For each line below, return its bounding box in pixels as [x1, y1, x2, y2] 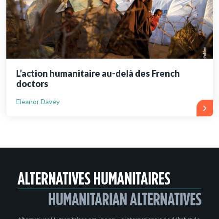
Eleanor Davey [16, 97, 60, 106]
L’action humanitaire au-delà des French [16, 68, 180, 79]
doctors [16, 78, 48, 89]
